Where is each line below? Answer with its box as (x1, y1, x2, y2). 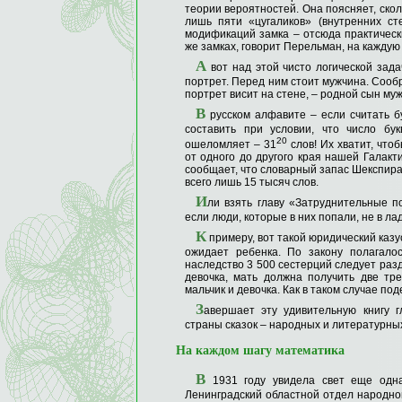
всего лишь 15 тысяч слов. (185, 176, 319, 189)
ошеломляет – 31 (185, 138, 276, 152)
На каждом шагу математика (176, 344, 345, 358)
